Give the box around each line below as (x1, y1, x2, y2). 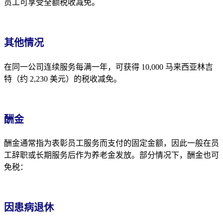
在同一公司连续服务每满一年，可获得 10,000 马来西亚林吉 (4, 62, 213, 71)
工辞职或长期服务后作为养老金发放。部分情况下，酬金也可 (4, 151, 219, 160)
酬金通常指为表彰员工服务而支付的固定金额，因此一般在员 (4, 139, 219, 148)
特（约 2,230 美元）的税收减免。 (4, 74, 121, 83)
